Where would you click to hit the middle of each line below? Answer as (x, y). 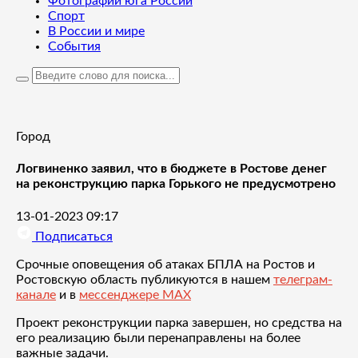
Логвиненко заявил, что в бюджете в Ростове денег (171, 169)
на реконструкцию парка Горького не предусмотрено (176, 184)
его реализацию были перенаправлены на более (158, 338)
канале (36, 294)
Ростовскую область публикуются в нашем (145, 279)
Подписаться (72, 236)
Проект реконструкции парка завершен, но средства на (179, 322)
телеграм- (303, 279)
